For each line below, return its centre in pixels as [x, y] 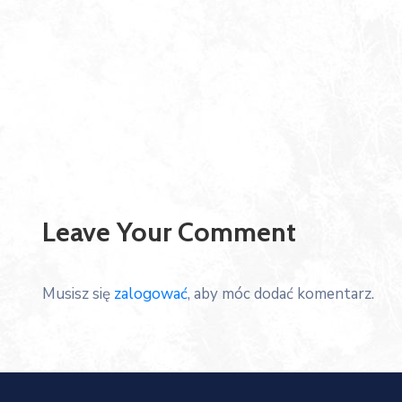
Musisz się [78, 294]
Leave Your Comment [169, 232]
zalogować [151, 294]
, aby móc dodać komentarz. [281, 294]
